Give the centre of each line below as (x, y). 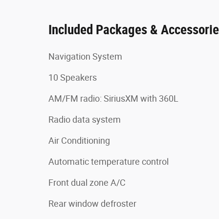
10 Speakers (73, 77)
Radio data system (85, 120)
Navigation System (85, 56)
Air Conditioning (79, 141)
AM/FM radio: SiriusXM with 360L (113, 99)
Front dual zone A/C (87, 183)
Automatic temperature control (109, 162)
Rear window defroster (92, 204)
